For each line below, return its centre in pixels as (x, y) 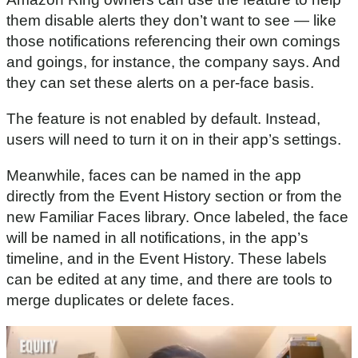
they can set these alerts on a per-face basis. (160, 83)
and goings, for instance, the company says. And (173, 62)
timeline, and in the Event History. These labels (167, 259)
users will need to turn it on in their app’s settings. (174, 140)
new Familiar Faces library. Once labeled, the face (177, 217)
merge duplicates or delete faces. (120, 300)
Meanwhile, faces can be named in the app (154, 176)
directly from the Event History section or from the (174, 197)
